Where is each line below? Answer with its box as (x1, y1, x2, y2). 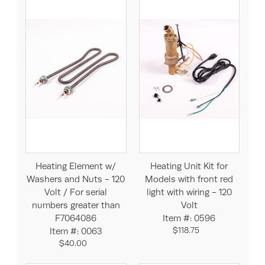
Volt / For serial (44, 187, 108, 198)
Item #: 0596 (163, 213, 216, 224)
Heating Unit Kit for (150, 161, 228, 172)
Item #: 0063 (50, 226, 102, 237)
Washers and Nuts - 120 (27, 174, 125, 185)
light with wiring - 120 (146, 187, 232, 198)
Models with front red (145, 174, 234, 185)
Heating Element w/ (35, 161, 117, 172)
